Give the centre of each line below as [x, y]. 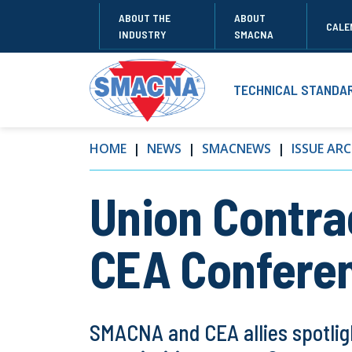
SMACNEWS [236, 149]
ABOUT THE [145, 18]
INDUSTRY [143, 35]
